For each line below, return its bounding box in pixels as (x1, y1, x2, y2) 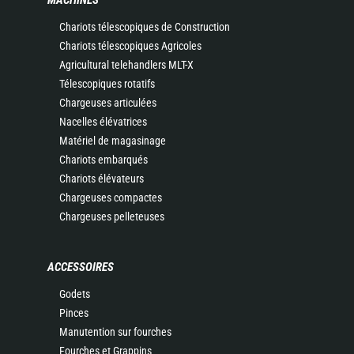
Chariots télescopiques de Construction (59, 21, 230, 33)
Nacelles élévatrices (59, 115, 147, 128)
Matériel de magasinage (59, 134, 166, 147)
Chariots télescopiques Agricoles (59, 40, 201, 52)
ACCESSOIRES (47, 260, 114, 274)
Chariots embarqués (59, 153, 148, 166)
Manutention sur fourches (59, 326, 171, 338)
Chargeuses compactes (59, 191, 162, 204)
